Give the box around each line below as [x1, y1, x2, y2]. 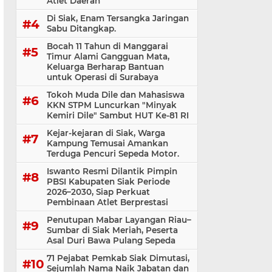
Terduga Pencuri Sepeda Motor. [47, 149, 179, 159]
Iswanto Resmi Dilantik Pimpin [47, 166, 177, 177]
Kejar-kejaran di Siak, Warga [47, 128, 165, 138]
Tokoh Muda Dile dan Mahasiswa [47, 90, 185, 100]
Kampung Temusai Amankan [47, 138, 168, 149]
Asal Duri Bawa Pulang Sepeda [47, 236, 175, 246]
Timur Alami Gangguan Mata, [47, 52, 169, 62]
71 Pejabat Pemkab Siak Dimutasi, [47, 253, 189, 263]
